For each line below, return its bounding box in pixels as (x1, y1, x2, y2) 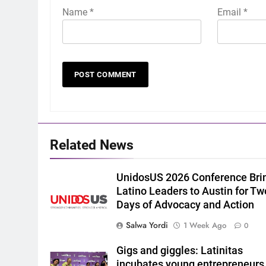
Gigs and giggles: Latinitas (116, 245, 243, 257)
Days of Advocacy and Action (116, 199, 255, 211)
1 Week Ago (183, 220, 227, 232)
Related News (50, 137, 134, 154)
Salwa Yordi (126, 219, 169, 232)
